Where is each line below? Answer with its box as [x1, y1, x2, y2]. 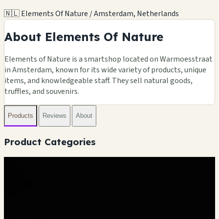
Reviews [43, 112, 66, 120]
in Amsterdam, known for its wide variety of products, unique [4, 64, 206, 75]
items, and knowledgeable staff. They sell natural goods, [4, 75, 193, 86]
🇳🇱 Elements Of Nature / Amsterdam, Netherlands [4, 8, 179, 19]
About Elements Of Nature [4, 29, 163, 44]
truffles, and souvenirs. [4, 86, 79, 97]
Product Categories [4, 135, 96, 148]
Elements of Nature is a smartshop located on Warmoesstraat [4, 53, 213, 65]
